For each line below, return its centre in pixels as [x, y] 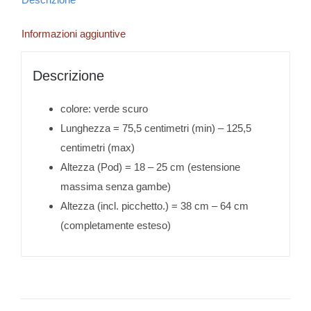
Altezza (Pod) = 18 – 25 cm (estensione [150, 167]
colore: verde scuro [104, 108]
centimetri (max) [97, 147]
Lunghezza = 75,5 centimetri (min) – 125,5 [155, 128]
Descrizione [68, 75]
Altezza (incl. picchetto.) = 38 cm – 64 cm [154, 205]
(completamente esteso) [115, 225]
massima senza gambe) [115, 186]
